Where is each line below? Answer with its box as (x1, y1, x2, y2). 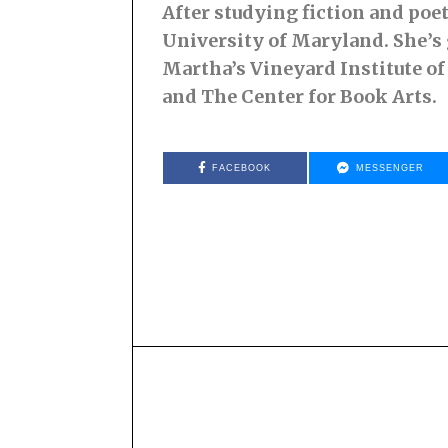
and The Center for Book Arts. (162, 85, 437, 109)
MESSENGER (355, 163, 424, 174)
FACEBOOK (212, 163, 272, 174)
